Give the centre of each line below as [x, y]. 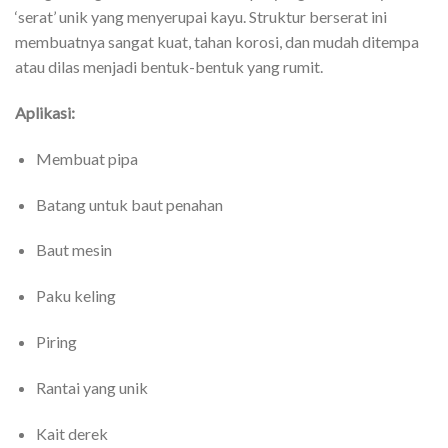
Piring [56, 341]
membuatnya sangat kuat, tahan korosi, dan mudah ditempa [217, 42]
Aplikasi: [45, 113]
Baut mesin [73, 250]
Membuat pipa [86, 158]
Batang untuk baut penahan [129, 204]
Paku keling [75, 296]
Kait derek [71, 433]
